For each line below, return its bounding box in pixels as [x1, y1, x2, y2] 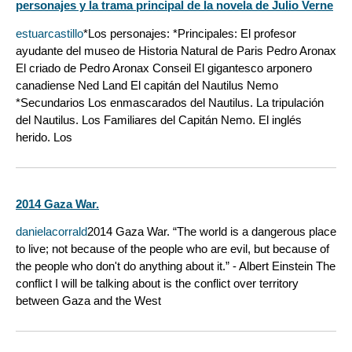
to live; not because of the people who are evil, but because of [16, 241, 329, 255]
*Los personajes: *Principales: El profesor [83, 26, 296, 40]
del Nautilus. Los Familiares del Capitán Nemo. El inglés [16, 112, 302, 126]
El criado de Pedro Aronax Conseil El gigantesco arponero [16, 60, 312, 75]
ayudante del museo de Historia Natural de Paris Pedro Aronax [16, 43, 336, 57]
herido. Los [16, 130, 72, 144]
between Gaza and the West [16, 293, 161, 307]
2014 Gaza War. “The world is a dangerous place [87, 224, 336, 238]
